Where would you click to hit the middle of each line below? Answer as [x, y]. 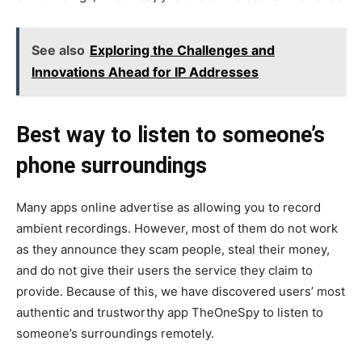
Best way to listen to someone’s [170, 135]
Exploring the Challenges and [182, 50]
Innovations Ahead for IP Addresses [145, 72]
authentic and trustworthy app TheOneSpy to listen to [170, 312]
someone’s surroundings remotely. [115, 333]
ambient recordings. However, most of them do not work [177, 228]
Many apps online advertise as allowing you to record [168, 207]
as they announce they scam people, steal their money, [173, 249]
